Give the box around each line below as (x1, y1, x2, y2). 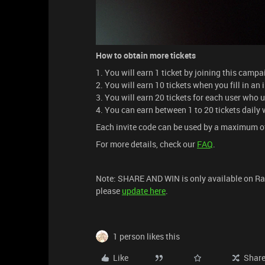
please (96, 185, 122, 196)
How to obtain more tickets (96, 49, 196, 61)
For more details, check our (96, 138, 197, 150)
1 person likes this (113, 230, 180, 242)
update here (122, 185, 166, 196)
